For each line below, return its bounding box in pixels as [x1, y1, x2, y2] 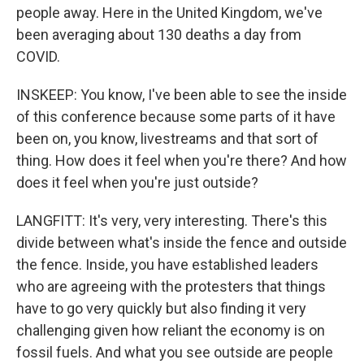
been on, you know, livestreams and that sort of [16, 130, 318, 147]
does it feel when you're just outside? [16, 174, 258, 191]
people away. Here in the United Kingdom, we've [16, 4, 323, 21]
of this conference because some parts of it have [16, 108, 336, 125]
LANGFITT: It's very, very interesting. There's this [16, 212, 327, 229]
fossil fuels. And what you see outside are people [16, 344, 333, 361]
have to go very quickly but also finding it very [16, 300, 306, 317]
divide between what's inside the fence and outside [16, 234, 347, 251]
